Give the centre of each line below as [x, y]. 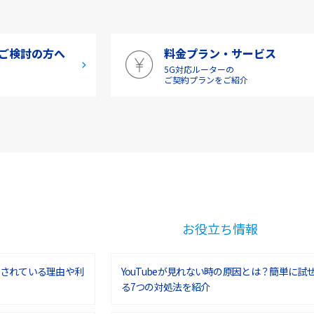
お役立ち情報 [220, 228]
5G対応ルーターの [199, 69]
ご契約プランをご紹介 [206, 79]
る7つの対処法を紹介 [165, 287]
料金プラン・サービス [220, 53]
